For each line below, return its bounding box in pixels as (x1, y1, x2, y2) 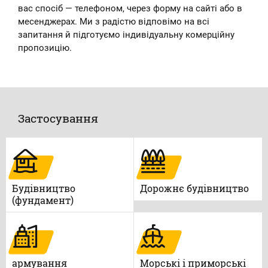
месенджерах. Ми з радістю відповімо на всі (18, 16, 209, 27)
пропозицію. (18, 42, 72, 53)
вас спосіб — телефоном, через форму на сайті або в (18, 3, 242, 14)
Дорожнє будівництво (140, 182, 249, 194)
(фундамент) (12, 194, 74, 206)
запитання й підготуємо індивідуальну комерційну (18, 29, 234, 40)
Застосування (18, 111, 98, 126)
